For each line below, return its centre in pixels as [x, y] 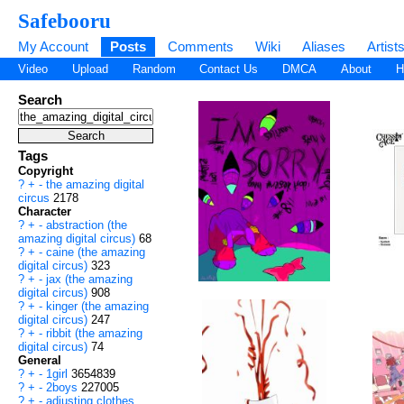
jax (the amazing [89, 280]
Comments [201, 46]
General [40, 361]
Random [154, 69]
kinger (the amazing [97, 307]
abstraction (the [87, 225]
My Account [53, 46]
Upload [90, 69]
